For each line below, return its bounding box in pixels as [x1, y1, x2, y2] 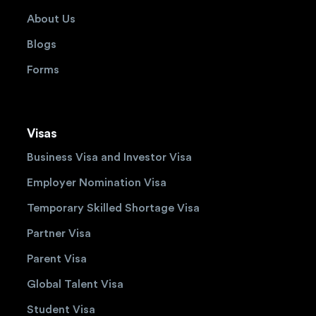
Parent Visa [27, 253, 87, 265]
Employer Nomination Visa [27, 177, 167, 189]
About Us [27, 13, 76, 25]
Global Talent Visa [27, 279, 124, 291]
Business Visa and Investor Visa [27, 152, 193, 164]
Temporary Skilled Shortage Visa [27, 202, 200, 214]
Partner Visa [27, 228, 92, 240]
